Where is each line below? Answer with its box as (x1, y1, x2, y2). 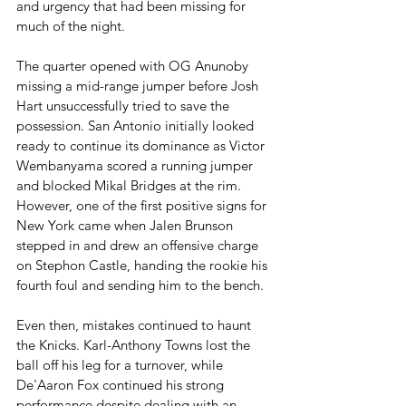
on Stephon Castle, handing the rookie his (16, 256, 271, 274)
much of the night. (16, 17, 125, 34)
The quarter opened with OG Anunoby (16, 57, 252, 74)
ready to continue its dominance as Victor (16, 137, 268, 154)
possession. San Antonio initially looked (16, 117, 257, 134)
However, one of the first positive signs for (16, 197, 270, 214)
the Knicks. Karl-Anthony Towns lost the (16, 336, 254, 353)
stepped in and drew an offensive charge (16, 237, 262, 254)
